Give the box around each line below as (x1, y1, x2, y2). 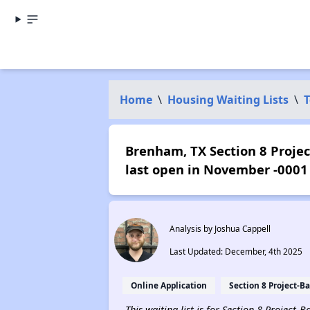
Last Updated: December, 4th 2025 (169, 246, 302, 257)
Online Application (130, 280, 207, 291)
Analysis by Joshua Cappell (169, 223, 271, 234)
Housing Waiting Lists (167, 92, 289, 107)
